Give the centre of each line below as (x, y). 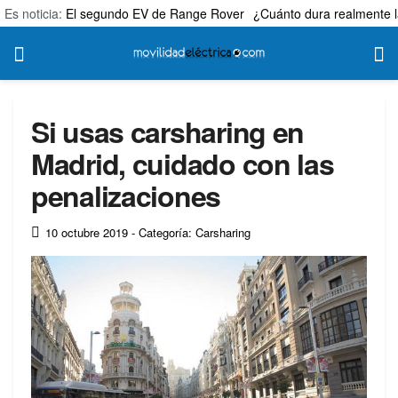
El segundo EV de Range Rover (155, 13)
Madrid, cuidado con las (183, 163)
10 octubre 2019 (87, 232)
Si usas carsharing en (168, 131)
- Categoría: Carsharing (191, 232)
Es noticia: (35, 13)
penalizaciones (126, 195)
